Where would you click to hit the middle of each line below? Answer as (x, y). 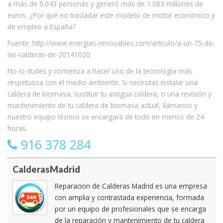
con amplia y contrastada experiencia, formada (129, 197)
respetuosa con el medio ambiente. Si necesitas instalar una (103, 82)
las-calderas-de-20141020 (49, 54)
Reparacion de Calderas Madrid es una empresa (131, 186)
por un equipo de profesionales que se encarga (130, 209)
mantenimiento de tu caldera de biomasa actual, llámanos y (103, 105)
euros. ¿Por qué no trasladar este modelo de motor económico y (111, 15)
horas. (17, 128)
